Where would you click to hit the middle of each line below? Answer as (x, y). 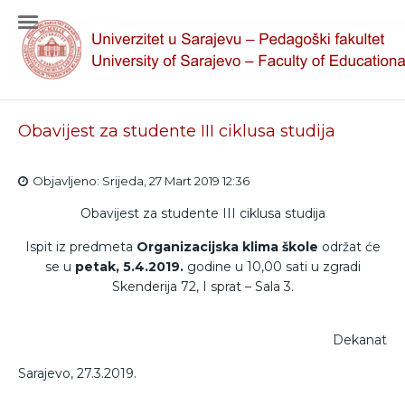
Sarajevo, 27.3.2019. (77, 373)
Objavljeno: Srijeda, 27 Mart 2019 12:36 (141, 181)
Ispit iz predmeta (80, 247)
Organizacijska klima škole (227, 247)
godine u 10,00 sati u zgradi (272, 267)
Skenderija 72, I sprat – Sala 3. (202, 287)
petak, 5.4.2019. (129, 267)
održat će (349, 247)
